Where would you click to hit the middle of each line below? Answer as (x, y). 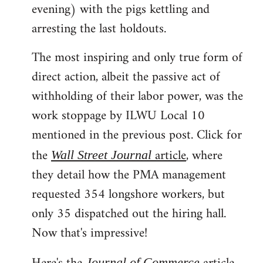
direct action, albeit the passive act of (126, 77)
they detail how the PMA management (129, 175)
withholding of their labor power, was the (137, 97)
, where (204, 156)
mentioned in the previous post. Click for (137, 135)
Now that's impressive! (90, 233)
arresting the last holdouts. (99, 29)
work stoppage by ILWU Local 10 (118, 116)
